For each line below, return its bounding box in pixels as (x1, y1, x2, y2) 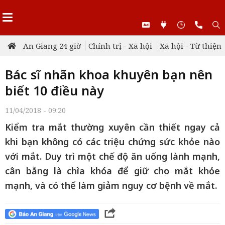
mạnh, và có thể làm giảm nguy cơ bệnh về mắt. (5, 179, 217, 191)
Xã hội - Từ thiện (160, 41, 221, 51)
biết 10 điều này (5, 82, 104, 99)
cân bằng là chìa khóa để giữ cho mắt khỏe (5, 165, 220, 177)
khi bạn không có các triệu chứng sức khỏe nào (5, 136, 220, 148)
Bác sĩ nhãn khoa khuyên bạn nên (5, 66, 212, 83)
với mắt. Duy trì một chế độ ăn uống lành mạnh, (5, 150, 220, 162)
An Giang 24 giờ (23, 41, 81, 51)
